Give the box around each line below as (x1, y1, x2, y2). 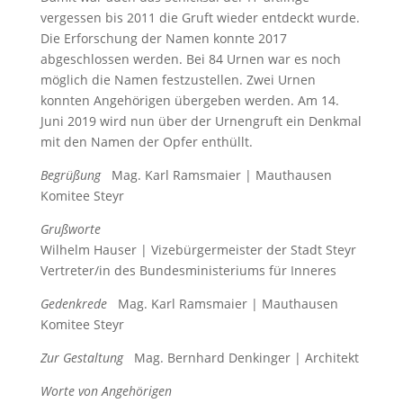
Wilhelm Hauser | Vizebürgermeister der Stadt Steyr (40, 241, 356, 258)
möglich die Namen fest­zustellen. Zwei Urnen (40, 71, 316, 88)
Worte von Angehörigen (40, 382, 172, 399)
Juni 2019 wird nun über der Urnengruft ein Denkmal (40, 112, 362, 130)
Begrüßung (40, 166, 101, 184)
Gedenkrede (40, 295, 107, 312)
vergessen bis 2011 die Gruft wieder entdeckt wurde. (40, 9, 360, 26)
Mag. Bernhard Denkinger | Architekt (122, 349, 359, 366)
